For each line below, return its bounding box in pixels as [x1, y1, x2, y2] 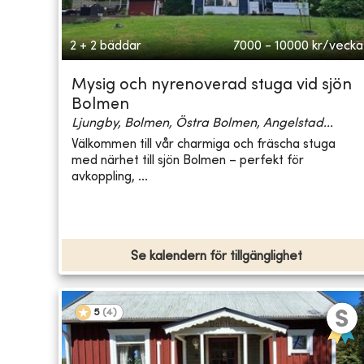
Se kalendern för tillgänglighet [131, 250, 303, 264]
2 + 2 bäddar [70, 40, 141, 54]
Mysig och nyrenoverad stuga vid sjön [71, 78, 352, 94]
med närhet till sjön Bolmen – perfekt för [71, 154, 304, 167]
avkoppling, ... [71, 170, 148, 184]
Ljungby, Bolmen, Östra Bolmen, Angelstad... [71, 117, 333, 131]
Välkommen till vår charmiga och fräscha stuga [71, 137, 336, 151]
